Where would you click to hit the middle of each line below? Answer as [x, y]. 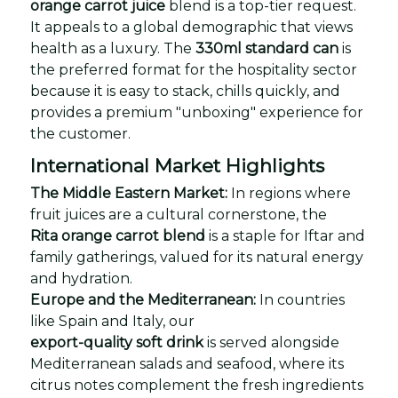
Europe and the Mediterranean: [143, 299]
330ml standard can [267, 48]
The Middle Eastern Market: [129, 193]
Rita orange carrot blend [118, 235]
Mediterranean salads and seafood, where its [187, 363]
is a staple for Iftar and [285, 235]
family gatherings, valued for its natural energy [197, 257]
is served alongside [271, 342]
